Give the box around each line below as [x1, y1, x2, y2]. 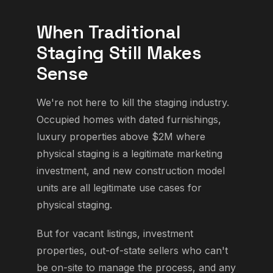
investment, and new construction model [37, 164, 225, 177]
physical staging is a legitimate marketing [37, 147, 222, 160]
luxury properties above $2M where [37, 130, 205, 143]
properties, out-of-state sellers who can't [37, 244, 228, 257]
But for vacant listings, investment [37, 227, 193, 239]
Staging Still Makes [37, 41, 202, 65]
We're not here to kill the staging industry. [37, 96, 229, 108]
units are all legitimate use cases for [37, 181, 202, 194]
